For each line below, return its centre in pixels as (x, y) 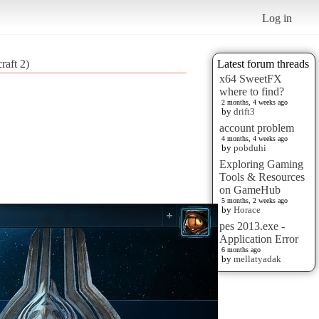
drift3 (244, 111)
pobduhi (250, 147)
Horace (247, 209)
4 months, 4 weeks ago (255, 138)
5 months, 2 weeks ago (255, 200)
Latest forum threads (263, 63)
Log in (277, 18)
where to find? (252, 91)
